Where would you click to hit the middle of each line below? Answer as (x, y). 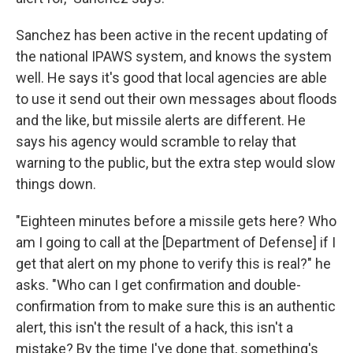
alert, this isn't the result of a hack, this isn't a (154, 328)
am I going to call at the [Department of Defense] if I (176, 243)
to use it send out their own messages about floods (176, 99)
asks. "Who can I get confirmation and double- (158, 285)
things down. (56, 184)
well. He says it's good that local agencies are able (171, 78)
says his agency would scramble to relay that (156, 142)
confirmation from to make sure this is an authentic (176, 307)
